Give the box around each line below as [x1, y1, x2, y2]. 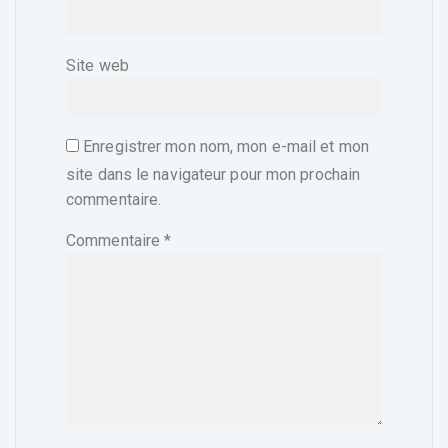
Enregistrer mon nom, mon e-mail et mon [83, 136, 369, 156]
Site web [66, 55, 129, 75]
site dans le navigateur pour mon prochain [66, 164, 361, 184]
